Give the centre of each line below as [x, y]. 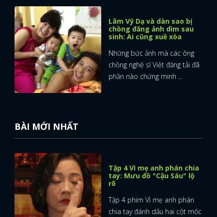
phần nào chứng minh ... [146, 77]
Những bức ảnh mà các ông [151, 53]
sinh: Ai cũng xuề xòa [145, 37]
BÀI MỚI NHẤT [46, 127]
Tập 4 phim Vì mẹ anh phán [151, 200]
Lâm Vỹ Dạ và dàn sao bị [150, 21]
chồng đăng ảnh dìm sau [151, 29]
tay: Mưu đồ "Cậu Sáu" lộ [152, 176]
